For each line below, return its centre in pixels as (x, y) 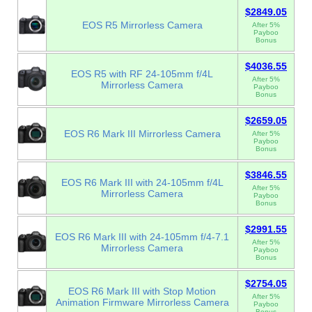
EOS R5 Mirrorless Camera (142, 25)
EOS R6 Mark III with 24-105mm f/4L (142, 183)
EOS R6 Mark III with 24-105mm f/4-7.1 (142, 237)
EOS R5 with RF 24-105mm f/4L (142, 74)
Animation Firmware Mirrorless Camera (142, 303)
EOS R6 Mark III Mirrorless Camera (142, 134)
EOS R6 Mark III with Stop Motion (142, 291)
